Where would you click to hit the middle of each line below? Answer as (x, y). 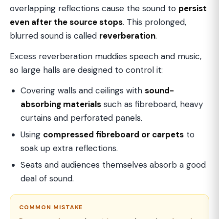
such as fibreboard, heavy (152, 104)
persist (193, 8)
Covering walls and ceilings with (83, 90)
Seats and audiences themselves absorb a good (113, 165)
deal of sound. (47, 178)
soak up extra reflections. (69, 148)
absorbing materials (61, 104)
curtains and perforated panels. (81, 118)
